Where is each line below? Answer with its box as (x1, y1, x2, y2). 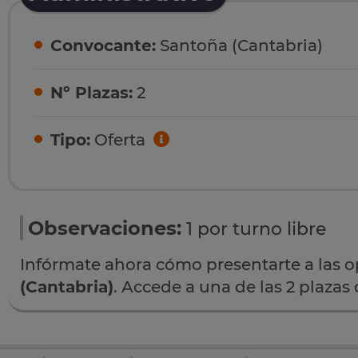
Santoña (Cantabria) (156, 36, 323, 56)
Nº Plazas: (50, 83, 133, 103)
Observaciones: (28, 216, 181, 240)
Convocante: (50, 36, 156, 56)
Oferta (90, 130, 149, 150)
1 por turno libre (186, 217, 326, 240)
